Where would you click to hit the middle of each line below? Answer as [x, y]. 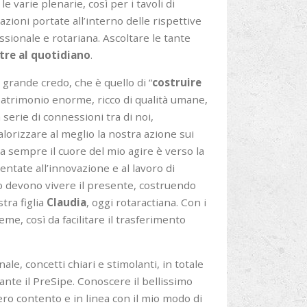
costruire [176, 82]
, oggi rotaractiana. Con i [146, 202]
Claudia [66, 202]
